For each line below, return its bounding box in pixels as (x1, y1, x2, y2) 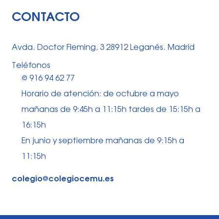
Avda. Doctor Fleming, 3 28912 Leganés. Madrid (12, 44, 195, 52)
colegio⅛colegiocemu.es (12, 175, 114, 183)
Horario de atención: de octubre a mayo (22, 90, 179, 98)
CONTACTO (12, 11, 80, 23)
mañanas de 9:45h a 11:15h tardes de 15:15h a (22, 106, 200, 114)
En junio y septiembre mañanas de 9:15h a (22, 137, 184, 145)
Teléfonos (12, 62, 50, 70)
